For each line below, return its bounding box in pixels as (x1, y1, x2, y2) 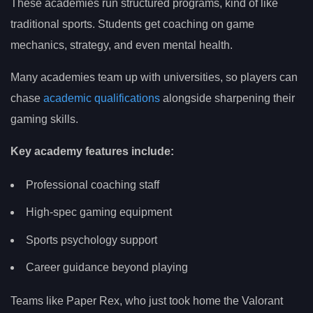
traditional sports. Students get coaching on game (10, 17, 254, 30)
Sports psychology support (26, 233, 157, 246)
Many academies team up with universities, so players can (10, 71, 298, 83)
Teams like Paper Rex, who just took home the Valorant (10, 294, 283, 307)
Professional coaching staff (26, 178, 159, 191)
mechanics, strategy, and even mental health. (10, 38, 233, 51)
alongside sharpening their (160, 92, 295, 104)
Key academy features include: (10, 145, 174, 157)
